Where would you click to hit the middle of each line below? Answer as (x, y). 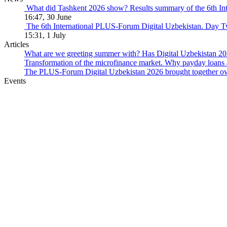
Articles (16, 44)
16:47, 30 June (48, 17)
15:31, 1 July (45, 35)
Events (15, 81)
